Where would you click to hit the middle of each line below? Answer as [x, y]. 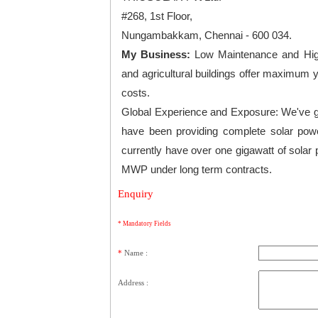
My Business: [158, 54]
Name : [136, 253]
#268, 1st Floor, [157, 16]
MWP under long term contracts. [197, 169]
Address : [133, 283]
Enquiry [136, 194]
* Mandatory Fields [144, 224]
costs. [136, 93]
